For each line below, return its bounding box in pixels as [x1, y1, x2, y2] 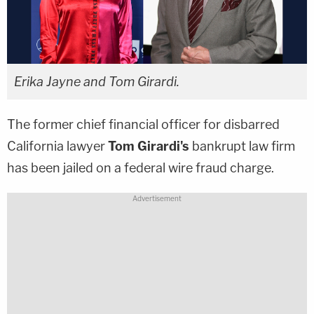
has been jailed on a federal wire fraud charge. [7, 161, 274, 176]
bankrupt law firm [192, 139, 295, 154]
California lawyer [7, 139, 108, 154]
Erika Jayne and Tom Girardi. [14, 74, 179, 90]
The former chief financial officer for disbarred [7, 117, 280, 132]
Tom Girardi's [108, 139, 192, 154]
